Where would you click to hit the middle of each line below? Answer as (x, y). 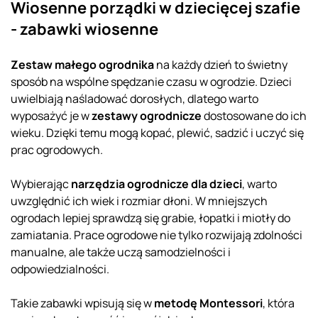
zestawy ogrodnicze (147, 115)
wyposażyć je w (51, 115)
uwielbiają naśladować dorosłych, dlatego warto (135, 98)
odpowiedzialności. (60, 269)
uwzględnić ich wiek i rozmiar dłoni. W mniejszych (139, 201)
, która (279, 303)
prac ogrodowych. (57, 149)
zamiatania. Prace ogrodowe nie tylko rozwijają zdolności (157, 235)
